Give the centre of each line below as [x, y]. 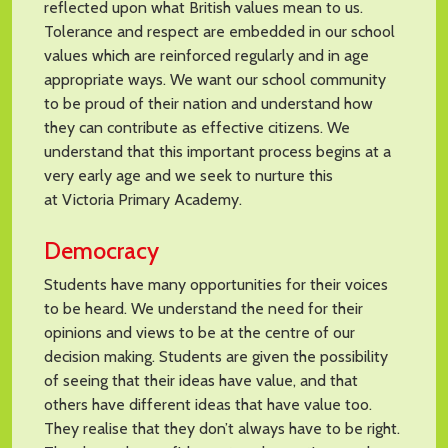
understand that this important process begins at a [217, 151]
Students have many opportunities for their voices [216, 284]
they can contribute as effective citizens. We [197, 127]
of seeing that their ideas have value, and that [201, 380]
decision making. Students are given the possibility [216, 356]
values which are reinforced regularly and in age [206, 55]
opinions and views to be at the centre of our [199, 332]
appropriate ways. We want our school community [215, 79]
